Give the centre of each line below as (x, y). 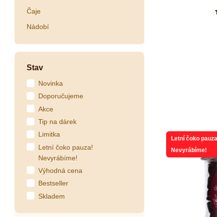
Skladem (52, 196)
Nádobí (38, 27)
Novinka (51, 83)
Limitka (49, 134)
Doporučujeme (61, 96)
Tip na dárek (57, 122)
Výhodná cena (60, 170)
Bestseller (53, 183)
